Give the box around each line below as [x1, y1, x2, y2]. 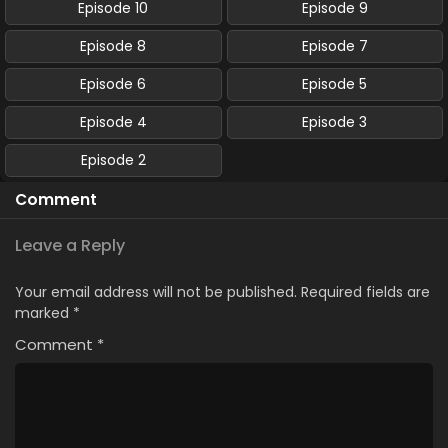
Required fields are [301, 281, 430, 302]
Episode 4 [79, 111, 147, 132]
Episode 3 [302, 111, 368, 132]
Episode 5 [302, 73, 368, 94]
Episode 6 [80, 73, 147, 94]
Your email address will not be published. [15, 281, 297, 302]
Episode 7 [301, 35, 368, 56]
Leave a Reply [15, 233, 125, 257]
